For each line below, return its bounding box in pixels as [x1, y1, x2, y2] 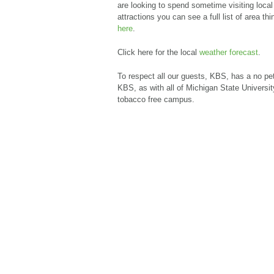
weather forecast [199, 48, 258, 57]
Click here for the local [117, 48, 199, 57]
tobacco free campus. [117, 95, 194, 104]
